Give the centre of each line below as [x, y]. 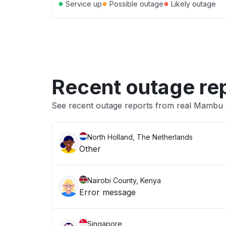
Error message [107, 192]
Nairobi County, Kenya [124, 180]
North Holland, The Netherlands [140, 137]
